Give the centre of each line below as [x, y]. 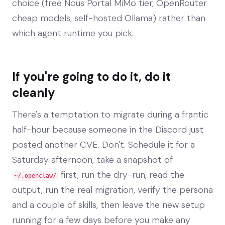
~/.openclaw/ [35, 176]
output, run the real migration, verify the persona [113, 190]
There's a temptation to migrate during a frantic [110, 114]
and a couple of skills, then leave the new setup [108, 205]
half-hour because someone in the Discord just [108, 129]
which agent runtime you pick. [73, 33]
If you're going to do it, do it [91, 76]
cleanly [34, 92]
